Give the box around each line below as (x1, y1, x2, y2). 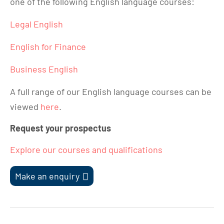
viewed (10, 100, 40, 112)
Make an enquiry (15, 170, 79, 181)
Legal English (10, 18, 63, 29)
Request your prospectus (10, 122, 111, 133)
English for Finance (10, 40, 86, 52)
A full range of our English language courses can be (10, 85, 211, 97)
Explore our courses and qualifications (10, 143, 162, 155)
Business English (10, 63, 78, 74)
